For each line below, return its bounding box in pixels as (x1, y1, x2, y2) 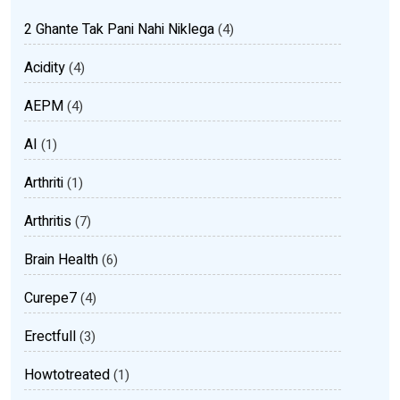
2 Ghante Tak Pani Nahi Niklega (24, 19, 214, 40)
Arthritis (24, 211, 71, 232)
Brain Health (24, 249, 98, 271)
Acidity (24, 57, 65, 79)
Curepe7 (24, 287, 77, 309)
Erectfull (24, 326, 76, 347)
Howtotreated (24, 364, 110, 386)
